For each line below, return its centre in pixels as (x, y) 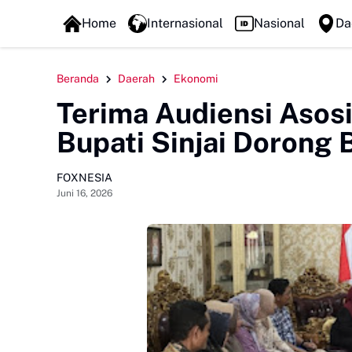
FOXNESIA (84, 177)
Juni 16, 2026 (84, 193)
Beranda (78, 79)
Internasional (185, 23)
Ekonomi (196, 79)
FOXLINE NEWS (107, 15)
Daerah (136, 79)
